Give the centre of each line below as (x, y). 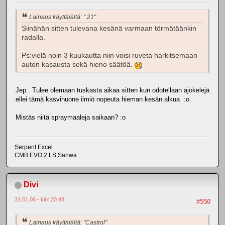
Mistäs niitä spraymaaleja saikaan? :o (71, 117)
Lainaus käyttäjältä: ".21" (63, 17)
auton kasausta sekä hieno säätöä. (78, 64)
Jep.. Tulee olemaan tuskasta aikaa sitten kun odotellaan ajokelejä (113, 90)
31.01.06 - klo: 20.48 (39, 200)
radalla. (33, 37)
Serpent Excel (34, 147)
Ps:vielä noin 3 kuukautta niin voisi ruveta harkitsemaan (109, 55)
